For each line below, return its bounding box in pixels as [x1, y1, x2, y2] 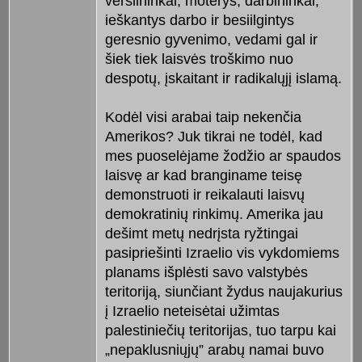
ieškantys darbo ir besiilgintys [104, 11, 294, 28]
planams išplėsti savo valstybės [104, 263, 308, 280]
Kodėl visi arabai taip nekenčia [104, 108, 301, 125]
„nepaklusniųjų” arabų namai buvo [104, 341, 324, 358]
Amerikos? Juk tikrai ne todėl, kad [104, 128, 322, 145]
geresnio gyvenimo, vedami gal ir [104, 31, 318, 48]
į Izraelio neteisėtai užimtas [104, 302, 280, 319]
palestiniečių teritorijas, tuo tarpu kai [104, 322, 336, 339]
